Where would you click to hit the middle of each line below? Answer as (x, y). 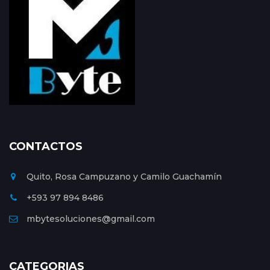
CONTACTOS (46, 146)
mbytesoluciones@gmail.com (91, 218)
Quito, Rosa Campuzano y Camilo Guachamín (124, 176)
